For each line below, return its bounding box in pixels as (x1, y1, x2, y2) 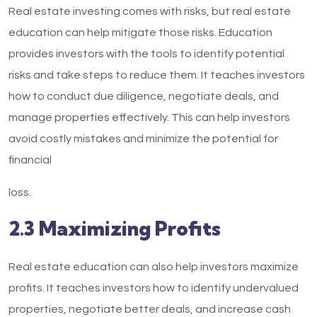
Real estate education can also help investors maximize (8, 261, 299, 272)
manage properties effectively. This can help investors (8, 112, 290, 123)
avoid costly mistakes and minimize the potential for (8, 133, 278, 144)
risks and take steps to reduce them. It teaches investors (8, 69, 305, 81)
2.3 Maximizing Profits (8, 216, 221, 241)
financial (8, 154, 52, 166)
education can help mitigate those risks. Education (8, 27, 272, 38)
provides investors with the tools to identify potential (8, 48, 284, 59)
